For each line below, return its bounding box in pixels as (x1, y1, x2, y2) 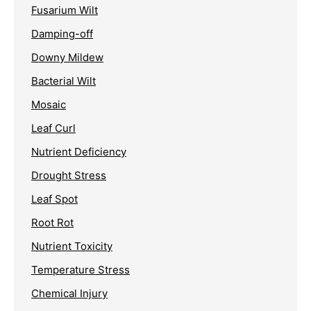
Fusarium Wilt (31, 3, 98, 17)
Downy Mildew (31, 50, 103, 64)
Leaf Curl (31, 121, 76, 135)
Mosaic (31, 97, 66, 111)
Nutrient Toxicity (31, 239, 112, 253)
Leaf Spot (31, 192, 78, 205)
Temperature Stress (31, 262, 130, 276)
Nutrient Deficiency (31, 144, 126, 158)
